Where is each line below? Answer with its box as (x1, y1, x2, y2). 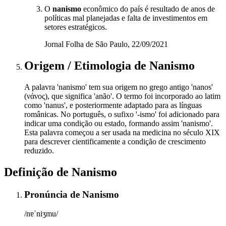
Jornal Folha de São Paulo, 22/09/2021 (44, 40, 168, 49)
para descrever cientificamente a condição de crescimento (24, 137, 206, 146)
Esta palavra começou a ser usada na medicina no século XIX (24, 128, 220, 137)
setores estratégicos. (44, 23, 107, 32)
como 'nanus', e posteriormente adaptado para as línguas (24, 100, 202, 109)
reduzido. (24, 146, 54, 155)
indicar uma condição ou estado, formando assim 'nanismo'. (24, 119, 213, 128)
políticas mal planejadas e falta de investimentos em (44, 14, 207, 23)
